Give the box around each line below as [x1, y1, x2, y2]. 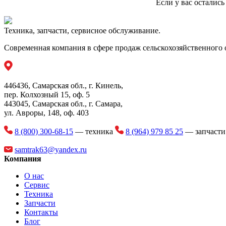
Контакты [24, 208, 58, 216]
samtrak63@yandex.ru [15, 145, 87, 154]
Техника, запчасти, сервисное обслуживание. [4, 26, 160, 35]
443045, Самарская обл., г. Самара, [4, 99, 123, 108]
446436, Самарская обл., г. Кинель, [4, 81, 123, 90]
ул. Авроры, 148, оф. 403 [4, 108, 89, 117]
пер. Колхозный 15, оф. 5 [4, 90, 90, 99]
